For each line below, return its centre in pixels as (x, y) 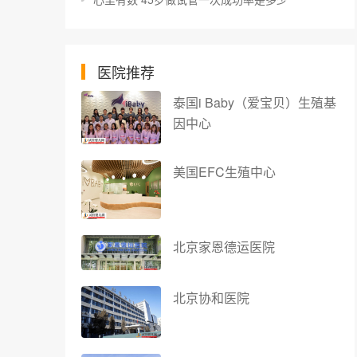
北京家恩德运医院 (224, 246)
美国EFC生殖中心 (224, 171)
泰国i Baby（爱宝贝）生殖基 (255, 102)
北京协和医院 (211, 297)
